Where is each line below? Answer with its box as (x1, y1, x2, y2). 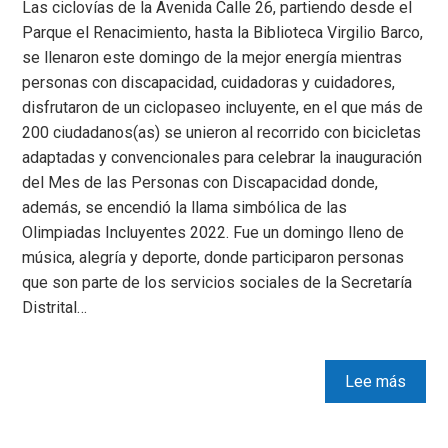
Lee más (344, 371, 406, 391)
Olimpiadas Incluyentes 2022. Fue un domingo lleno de (22, 222, 405, 242)
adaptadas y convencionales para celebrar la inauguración (22, 147, 423, 167)
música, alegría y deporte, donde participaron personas (22, 247, 405, 267)
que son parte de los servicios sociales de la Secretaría (22, 272, 413, 292)
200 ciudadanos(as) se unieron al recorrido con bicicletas (22, 122, 422, 142)
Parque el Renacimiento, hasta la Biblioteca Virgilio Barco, (22, 22, 424, 42)
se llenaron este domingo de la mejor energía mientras (22, 47, 403, 67)
